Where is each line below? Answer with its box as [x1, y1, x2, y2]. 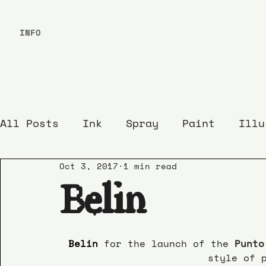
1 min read [123, 160, 177, 173]
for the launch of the [104, 236, 235, 251]
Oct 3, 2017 [59, 160, 118, 173]
